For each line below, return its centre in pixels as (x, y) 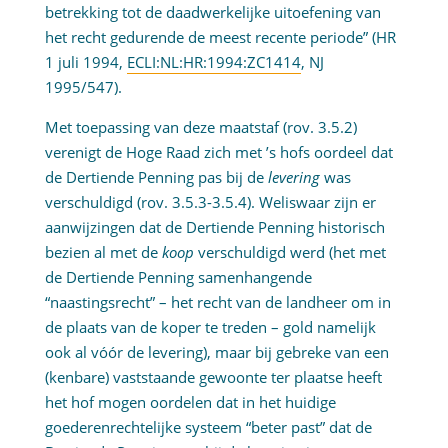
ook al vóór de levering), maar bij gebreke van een (216, 352)
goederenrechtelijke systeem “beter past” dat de (208, 427)
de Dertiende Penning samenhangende (178, 277)
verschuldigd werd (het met (291, 252)
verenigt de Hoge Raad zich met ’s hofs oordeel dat (218, 152)
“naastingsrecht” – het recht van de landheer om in (217, 302)
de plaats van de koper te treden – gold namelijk (210, 327)
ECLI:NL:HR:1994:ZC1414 (213, 62)
